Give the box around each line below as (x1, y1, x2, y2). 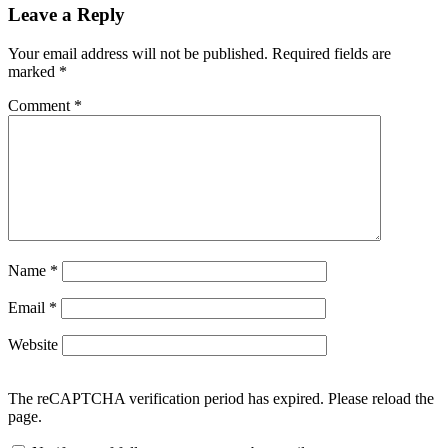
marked (8, 63, 59, 80)
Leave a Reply (8, 4, 125, 26)
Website (8, 336, 58, 353)
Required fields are (272, 45, 391, 62)
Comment (8, 97, 74, 114)
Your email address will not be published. (8, 45, 268, 62)
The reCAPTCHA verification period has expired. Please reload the (8, 390, 434, 407)
